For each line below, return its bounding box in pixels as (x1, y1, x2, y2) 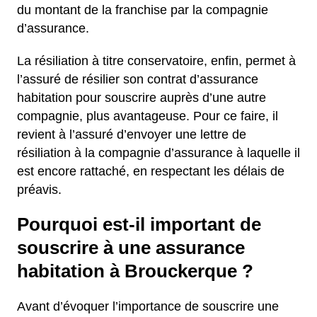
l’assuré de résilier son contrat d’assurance (17, 72, 258, 86)
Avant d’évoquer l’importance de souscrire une (17, 299, 279, 313)
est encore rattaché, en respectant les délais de (17, 164, 284, 178)
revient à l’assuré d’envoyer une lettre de (17, 127, 246, 142)
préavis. (17, 183, 62, 197)
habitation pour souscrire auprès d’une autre (17, 91, 266, 105)
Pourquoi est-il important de (17, 214, 261, 234)
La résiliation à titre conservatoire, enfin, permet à (17, 54, 296, 68)
